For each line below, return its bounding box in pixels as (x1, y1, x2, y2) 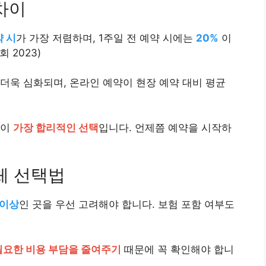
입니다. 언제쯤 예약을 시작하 (99, 121, 232, 134)
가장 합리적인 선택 (13, 121, 99, 134)
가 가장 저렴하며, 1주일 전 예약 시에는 (16, 31, 196, 44)
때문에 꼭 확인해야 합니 (121, 243, 234, 255)
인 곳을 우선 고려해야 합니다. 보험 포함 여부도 (19, 198, 235, 211)
